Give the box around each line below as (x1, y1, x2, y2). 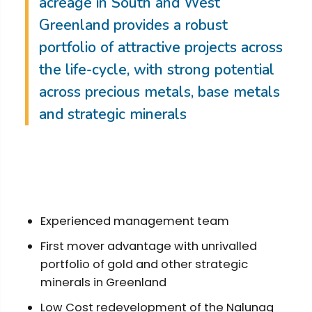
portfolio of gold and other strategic (40, 256, 248, 272)
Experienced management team (40, 213, 229, 229)
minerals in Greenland (40, 274, 166, 290)
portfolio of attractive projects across (38, 38, 283, 57)
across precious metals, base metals (38, 82, 280, 102)
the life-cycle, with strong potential (38, 60, 274, 79)
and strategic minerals (38, 104, 187, 124)
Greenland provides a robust (38, 15, 228, 35)
